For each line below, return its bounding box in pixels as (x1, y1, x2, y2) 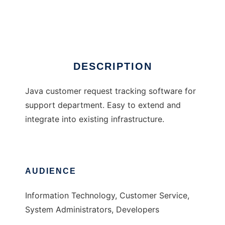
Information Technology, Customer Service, (25, 190, 189, 201)
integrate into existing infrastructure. (25, 114, 164, 125)
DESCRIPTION (73, 61, 152, 72)
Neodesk (25, 9, 59, 19)
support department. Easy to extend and (25, 100, 181, 110)
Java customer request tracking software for (25, 86, 196, 96)
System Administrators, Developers (25, 204, 159, 215)
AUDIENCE (25, 167, 76, 176)
